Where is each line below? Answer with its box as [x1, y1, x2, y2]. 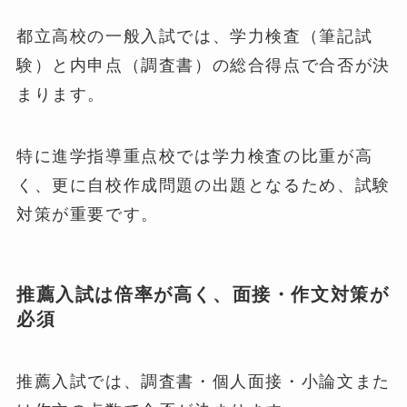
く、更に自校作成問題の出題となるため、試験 [15, 174, 391, 194]
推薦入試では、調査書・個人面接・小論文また [15, 372, 391, 392]
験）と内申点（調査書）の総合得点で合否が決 [15, 55, 391, 74]
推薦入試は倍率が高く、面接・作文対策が [15, 283, 390, 305]
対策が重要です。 [15, 203, 159, 223]
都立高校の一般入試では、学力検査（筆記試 [15, 25, 373, 45]
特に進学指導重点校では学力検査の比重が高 [15, 145, 373, 165]
